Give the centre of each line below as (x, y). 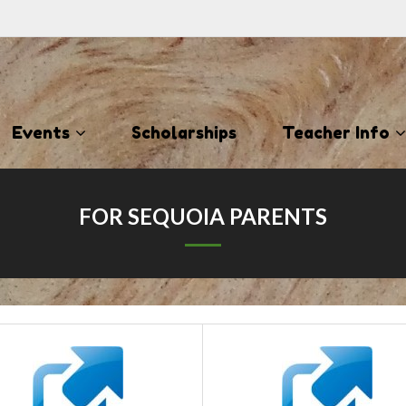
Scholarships (184, 132)
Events (41, 132)
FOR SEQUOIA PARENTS (203, 216)
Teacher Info (336, 132)
